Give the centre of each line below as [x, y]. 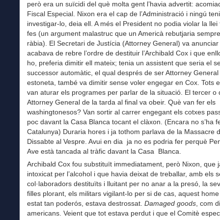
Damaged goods [170, 204]
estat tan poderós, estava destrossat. [86, 204]
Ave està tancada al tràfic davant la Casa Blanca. [104, 151]
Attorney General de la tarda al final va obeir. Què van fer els [121, 102]
